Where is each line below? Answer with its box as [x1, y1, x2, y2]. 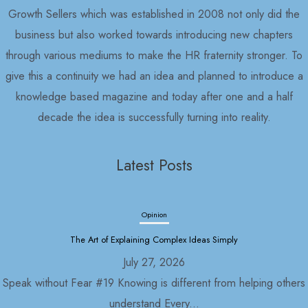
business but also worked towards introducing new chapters [15, 25, 293, 43]
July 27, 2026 [123, 254, 185, 271]
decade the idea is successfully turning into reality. [37, 108, 271, 125]
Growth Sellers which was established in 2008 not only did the [8, 5, 300, 22]
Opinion [141, 209, 167, 221]
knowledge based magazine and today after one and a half [15, 87, 293, 104]
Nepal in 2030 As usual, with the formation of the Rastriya [18, 274, 290, 291]
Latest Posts [115, 153, 192, 177]
